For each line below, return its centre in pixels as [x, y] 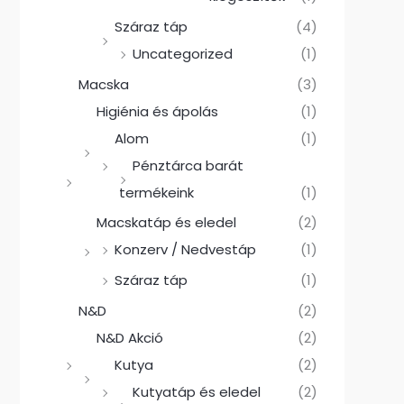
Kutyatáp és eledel [197, 391]
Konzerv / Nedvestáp [185, 250]
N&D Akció [130, 337]
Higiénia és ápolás [157, 111]
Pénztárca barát [188, 165]
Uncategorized [183, 53]
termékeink [156, 192]
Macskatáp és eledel [166, 223]
